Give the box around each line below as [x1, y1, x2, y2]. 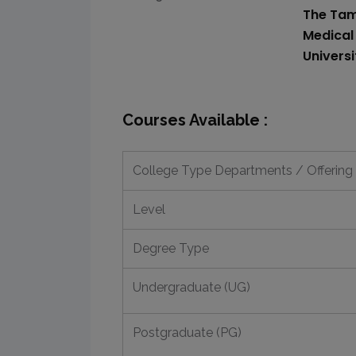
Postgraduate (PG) [133, 325, 242, 340]
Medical [302, 26, 354, 44]
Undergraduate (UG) [133, 280, 250, 295]
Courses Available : [122, 110, 268, 130]
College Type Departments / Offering [133, 163, 353, 178]
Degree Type [133, 241, 209, 256]
